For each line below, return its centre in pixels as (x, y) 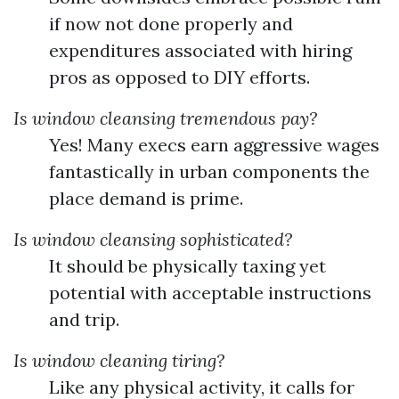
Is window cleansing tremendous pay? (165, 118)
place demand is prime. (146, 198)
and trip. (84, 319)
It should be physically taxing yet (187, 266)
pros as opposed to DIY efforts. (179, 77)
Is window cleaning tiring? (119, 360)
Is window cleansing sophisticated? (153, 239)
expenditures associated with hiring (200, 50)
